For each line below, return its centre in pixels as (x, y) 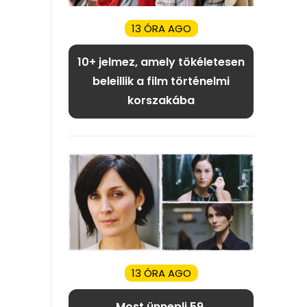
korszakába (161, 100)
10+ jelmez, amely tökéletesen (161, 62)
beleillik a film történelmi (161, 81)
